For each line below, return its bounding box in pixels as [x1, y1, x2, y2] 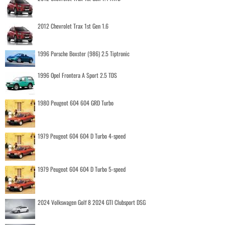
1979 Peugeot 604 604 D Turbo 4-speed [38, 131, 126, 140]
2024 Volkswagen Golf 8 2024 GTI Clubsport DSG [38, 197, 146, 206]
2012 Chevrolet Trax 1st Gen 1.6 [38, 21, 108, 30]
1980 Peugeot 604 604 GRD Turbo [38, 98, 114, 107]
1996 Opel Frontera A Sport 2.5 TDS [38, 70, 117, 79]
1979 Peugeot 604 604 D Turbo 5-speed [38, 164, 126, 173]
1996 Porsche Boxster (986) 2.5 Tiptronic [38, 49, 130, 58]
